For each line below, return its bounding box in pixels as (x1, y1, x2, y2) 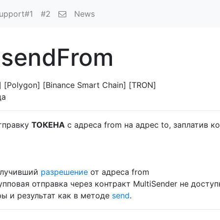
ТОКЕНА (31, 120, 65, 130)
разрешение (41, 167, 88, 177)
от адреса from (88, 167, 149, 177)
